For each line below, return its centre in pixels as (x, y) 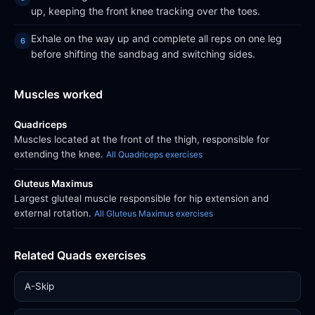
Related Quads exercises (80, 255)
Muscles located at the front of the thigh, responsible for (142, 139)
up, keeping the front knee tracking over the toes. (146, 11)
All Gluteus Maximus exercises (154, 213)
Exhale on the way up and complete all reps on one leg (156, 38)
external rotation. (54, 213)
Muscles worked (58, 94)
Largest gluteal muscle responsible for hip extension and (141, 198)
